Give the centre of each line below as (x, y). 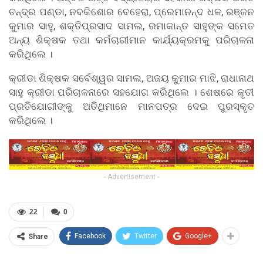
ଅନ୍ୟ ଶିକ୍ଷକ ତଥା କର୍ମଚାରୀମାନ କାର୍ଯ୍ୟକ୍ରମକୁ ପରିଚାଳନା (131, 40)
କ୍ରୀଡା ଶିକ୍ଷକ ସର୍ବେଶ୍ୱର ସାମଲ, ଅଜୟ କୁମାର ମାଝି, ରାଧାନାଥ (131, 78)
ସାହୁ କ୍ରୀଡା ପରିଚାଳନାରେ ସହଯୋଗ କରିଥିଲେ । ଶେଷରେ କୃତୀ (131, 92)
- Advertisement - (131, 176)
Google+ (198, 236)
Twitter (146, 236)
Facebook (90, 236)
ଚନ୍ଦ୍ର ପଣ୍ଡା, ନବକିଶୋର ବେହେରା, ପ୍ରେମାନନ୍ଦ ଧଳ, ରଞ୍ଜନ (131, 12)
